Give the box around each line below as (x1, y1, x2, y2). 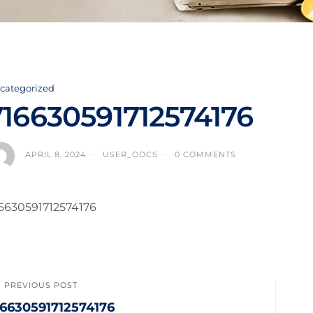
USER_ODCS (103, 150, 158, 159)
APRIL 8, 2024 (25, 150, 86, 159)
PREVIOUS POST (4, 280, 78, 290)
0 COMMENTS (175, 150, 236, 159)
